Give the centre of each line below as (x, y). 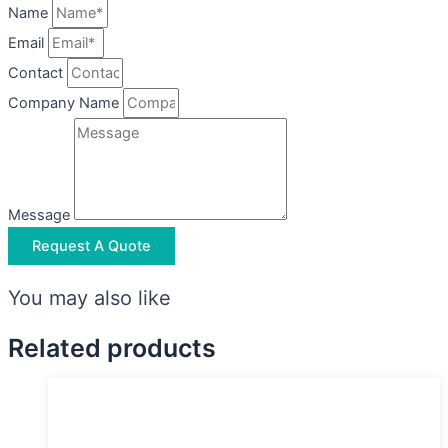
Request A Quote (91, 245)
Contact (37, 72)
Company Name (65, 102)
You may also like (89, 297)
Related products (112, 347)
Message (41, 214)
